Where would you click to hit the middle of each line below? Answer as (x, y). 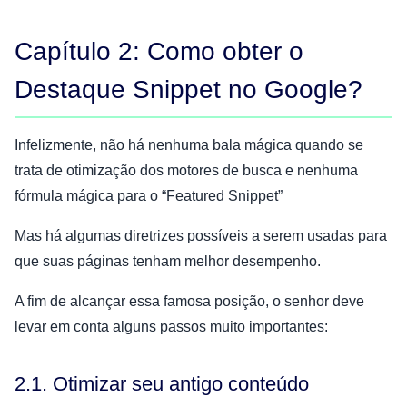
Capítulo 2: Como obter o (159, 51)
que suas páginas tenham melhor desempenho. (168, 261)
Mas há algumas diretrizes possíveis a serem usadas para (201, 235)
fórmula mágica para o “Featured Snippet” (149, 195)
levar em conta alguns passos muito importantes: (171, 326)
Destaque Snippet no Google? (189, 89)
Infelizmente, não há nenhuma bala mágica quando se (189, 144)
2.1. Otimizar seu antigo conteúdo (162, 383)
